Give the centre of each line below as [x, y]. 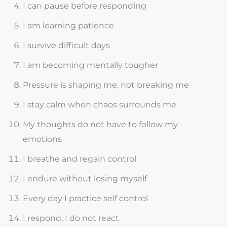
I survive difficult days [66, 46]
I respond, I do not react [71, 218]
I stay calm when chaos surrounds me [99, 105]
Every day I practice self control [85, 199]
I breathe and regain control [79, 159]
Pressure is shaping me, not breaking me [106, 85]
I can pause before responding [84, 6]
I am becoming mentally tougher [90, 65]
